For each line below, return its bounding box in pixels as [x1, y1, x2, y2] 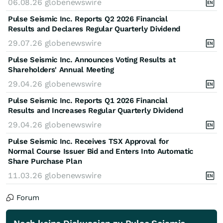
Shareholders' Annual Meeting [8, 65, 114, 74]
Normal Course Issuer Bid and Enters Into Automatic [8, 146, 194, 156]
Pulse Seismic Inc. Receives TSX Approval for [8, 136, 169, 146]
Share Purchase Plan [8, 156, 82, 166]
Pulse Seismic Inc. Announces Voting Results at [8, 55, 176, 64]
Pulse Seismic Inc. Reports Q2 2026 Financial [8, 14, 168, 23]
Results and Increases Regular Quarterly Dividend [8, 106, 183, 115]
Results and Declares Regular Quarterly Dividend [8, 24, 180, 33]
